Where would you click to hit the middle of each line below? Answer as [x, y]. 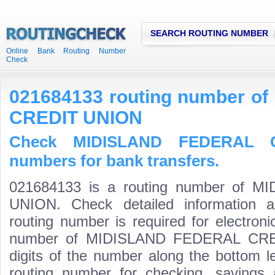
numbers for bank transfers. [114, 161]
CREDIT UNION [76, 118]
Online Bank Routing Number [66, 51]
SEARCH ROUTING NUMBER [209, 33]
